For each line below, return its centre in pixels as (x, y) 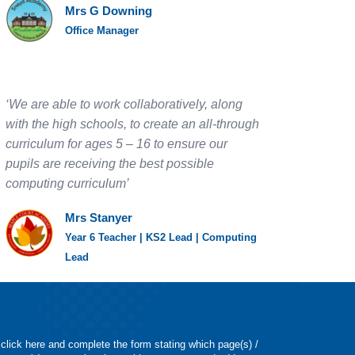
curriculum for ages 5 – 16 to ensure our (116, 144)
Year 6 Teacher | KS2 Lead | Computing (161, 237)
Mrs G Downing (109, 11)
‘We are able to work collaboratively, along (124, 104)
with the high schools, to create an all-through (132, 124)
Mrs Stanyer (99, 218)
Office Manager (102, 31)
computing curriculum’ (67, 183)
